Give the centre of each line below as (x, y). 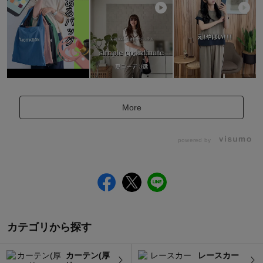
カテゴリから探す (49, 227)
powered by (195, 140)
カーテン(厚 (88, 256)
